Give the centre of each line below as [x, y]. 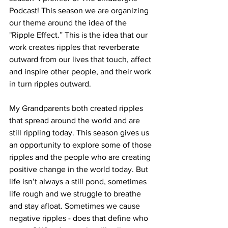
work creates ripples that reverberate [75, 47]
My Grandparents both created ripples [77, 108]
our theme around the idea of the [69, 22]
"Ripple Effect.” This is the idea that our [79, 35]
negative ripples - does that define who [80, 218]
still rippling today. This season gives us [80, 132]
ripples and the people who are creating [81, 157]
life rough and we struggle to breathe [76, 193]
